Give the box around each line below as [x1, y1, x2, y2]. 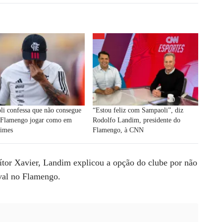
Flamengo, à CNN [92, 126, 144, 134]
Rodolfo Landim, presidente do [92, 116, 180, 124]
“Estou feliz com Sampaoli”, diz [92, 106, 183, 114]
